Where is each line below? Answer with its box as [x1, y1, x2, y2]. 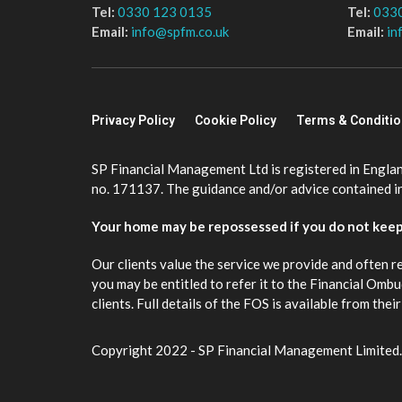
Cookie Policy [195, 113, 276, 128]
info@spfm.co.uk [131, 22, 229, 39]
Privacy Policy [92, 113, 175, 128]
